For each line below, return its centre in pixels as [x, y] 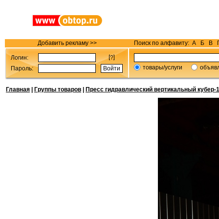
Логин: [20, 58]
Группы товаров [58, 89]
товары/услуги [163, 67]
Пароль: [22, 68]
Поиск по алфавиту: [162, 43]
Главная [18, 89]
